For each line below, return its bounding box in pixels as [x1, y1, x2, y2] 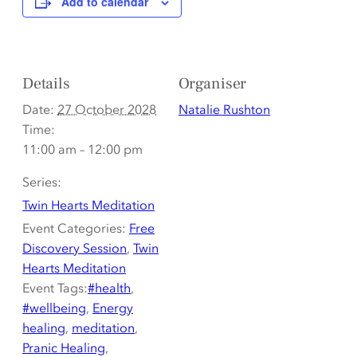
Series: [22, 174, 61, 190]
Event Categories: [22, 220, 126, 237]
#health [88, 280, 131, 296]
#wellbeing [22, 300, 86, 316]
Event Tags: [22, 280, 88, 296]
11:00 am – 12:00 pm [22, 141, 143, 158]
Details [22, 73, 70, 95]
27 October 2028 [57, 101, 156, 118]
